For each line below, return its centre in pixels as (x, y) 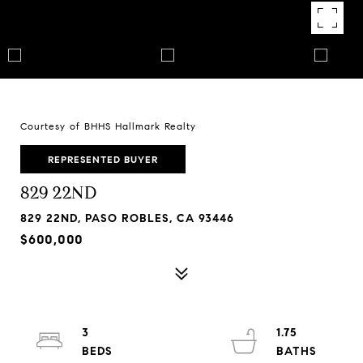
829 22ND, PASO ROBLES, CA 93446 (127, 218)
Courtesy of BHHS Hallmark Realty (108, 126)
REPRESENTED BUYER (103, 159)
